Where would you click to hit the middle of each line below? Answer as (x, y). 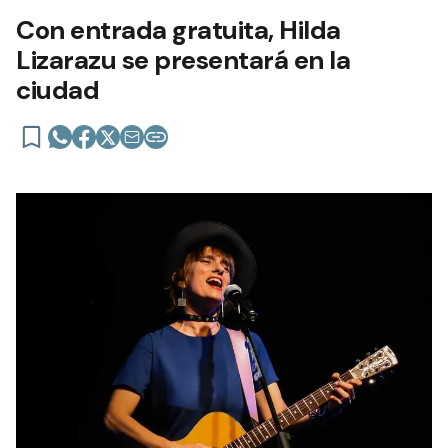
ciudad (57, 90)
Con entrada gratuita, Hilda (178, 30)
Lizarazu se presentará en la (183, 60)
